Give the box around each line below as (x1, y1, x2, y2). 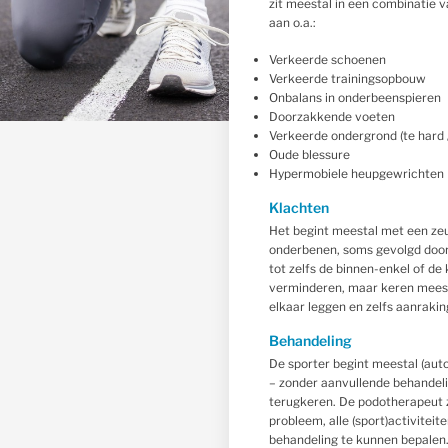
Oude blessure (268, 147, 350, 162)
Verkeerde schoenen (268, 52, 386, 67)
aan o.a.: (268, 15, 316, 30)
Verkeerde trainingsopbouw (268, 71, 426, 86)
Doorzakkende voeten (268, 109, 395, 124)
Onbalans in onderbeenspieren (268, 90, 441, 105)
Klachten (268, 199, 329, 216)
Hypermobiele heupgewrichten (268, 166, 444, 181)
